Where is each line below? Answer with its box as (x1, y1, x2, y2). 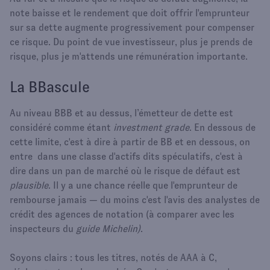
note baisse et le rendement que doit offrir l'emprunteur (10, 7, 250, 18)
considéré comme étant (10, 122, 113, 133)
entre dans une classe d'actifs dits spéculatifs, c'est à (10, 151, 243, 162)
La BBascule (10, 78, 90, 95)
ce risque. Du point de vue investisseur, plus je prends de (10, 36, 253, 47)
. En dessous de (189, 122, 256, 133)
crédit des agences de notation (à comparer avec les (10, 209, 234, 219)
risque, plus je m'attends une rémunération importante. (10, 51, 248, 61)
